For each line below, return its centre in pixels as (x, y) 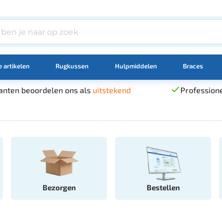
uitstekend (111, 90)
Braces (193, 66)
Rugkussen (72, 66)
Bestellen (163, 187)
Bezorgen (59, 187)
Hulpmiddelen (136, 66)
